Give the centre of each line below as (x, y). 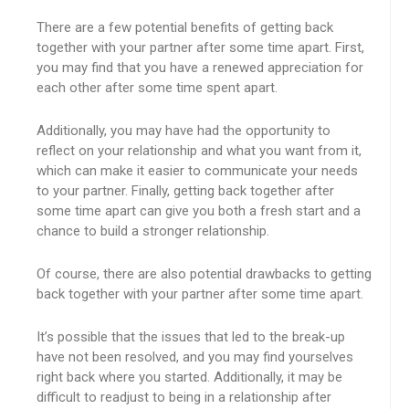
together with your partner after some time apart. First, (200, 47)
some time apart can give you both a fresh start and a (199, 211)
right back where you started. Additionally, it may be (189, 377)
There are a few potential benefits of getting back (185, 27)
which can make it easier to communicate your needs (197, 171)
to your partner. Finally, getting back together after (185, 191)
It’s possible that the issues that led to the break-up (191, 337)
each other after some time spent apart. (157, 88)
